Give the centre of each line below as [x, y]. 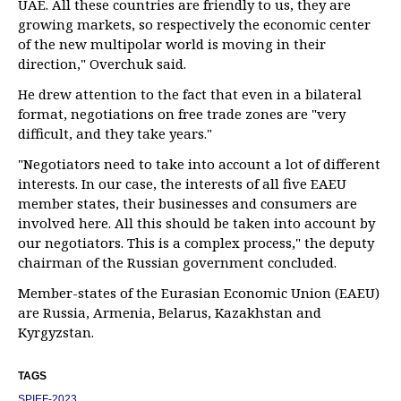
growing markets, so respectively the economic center [194, 24]
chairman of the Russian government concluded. [177, 262]
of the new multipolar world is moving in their [172, 44]
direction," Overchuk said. [102, 64]
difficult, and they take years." [115, 133]
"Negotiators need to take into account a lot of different [199, 164]
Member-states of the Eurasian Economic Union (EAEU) [199, 293]
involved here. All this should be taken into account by [196, 223]
